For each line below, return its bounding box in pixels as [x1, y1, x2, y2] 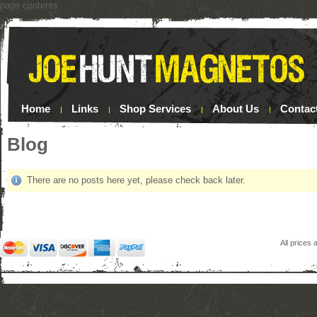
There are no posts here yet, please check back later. [27, 175, 246, 185]
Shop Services [120, 103, 191, 115]
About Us [212, 103, 259, 115]
